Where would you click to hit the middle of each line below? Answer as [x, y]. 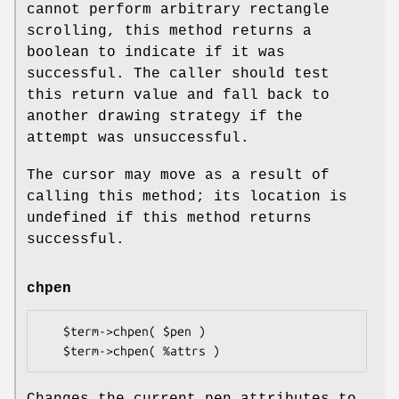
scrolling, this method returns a [169, 31]
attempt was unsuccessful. [138, 138]
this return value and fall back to [178, 95]
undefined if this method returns [169, 218]
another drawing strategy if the [165, 116]
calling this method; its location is [187, 196]
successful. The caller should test [178, 73]
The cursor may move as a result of [178, 175]
